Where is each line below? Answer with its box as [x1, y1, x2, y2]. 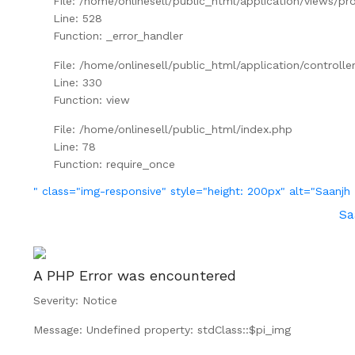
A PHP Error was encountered [32, 266, 236, 284]
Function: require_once [52, 157, 175, 170]
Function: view [52, 93, 130, 106]
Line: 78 [52, 139, 96, 153]
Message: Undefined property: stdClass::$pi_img [32, 323, 291, 336]
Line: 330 [52, 75, 102, 89]
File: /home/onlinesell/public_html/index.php [52, 122, 292, 136]
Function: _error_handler [52, 29, 183, 42]
